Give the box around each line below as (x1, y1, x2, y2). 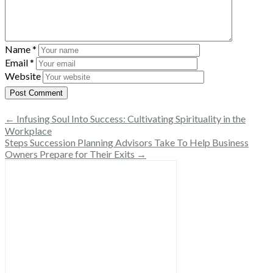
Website (5, 69, 41, 82)
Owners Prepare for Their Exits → (5, 147, 146, 160)
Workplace (5, 124, 52, 136)
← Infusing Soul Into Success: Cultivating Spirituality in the (5, 112, 246, 124)
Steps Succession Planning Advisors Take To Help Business (5, 136, 249, 148)
